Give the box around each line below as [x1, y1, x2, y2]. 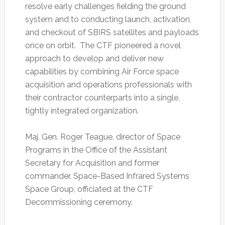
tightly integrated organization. [25, 106, 141, 116]
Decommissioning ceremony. [25, 197, 133, 207]
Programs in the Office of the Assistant [25, 145, 167, 155]
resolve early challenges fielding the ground [25, 2, 186, 12]
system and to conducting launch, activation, [25, 15, 191, 25]
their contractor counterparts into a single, [25, 93, 180, 103]
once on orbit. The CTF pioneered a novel [25, 41, 181, 51]
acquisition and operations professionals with [25, 80, 192, 90]
